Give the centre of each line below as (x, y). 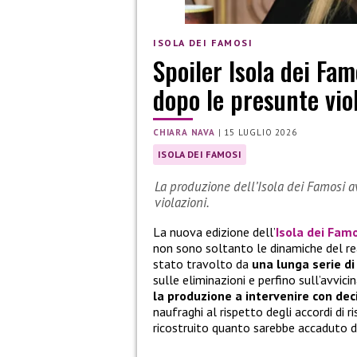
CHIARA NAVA (184, 133)
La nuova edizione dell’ (214, 232)
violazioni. (182, 203)
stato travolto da (202, 264)
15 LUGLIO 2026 (261, 133)
